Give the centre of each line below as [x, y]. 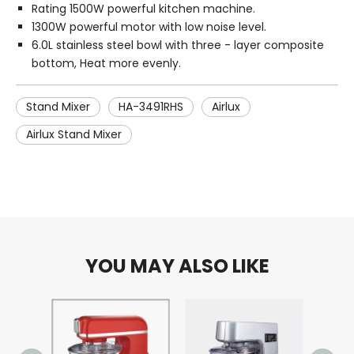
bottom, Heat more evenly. [106, 63]
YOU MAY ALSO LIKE [177, 266]
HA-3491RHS [151, 107]
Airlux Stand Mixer [74, 134]
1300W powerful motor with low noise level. [149, 27]
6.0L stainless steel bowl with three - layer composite [178, 45]
